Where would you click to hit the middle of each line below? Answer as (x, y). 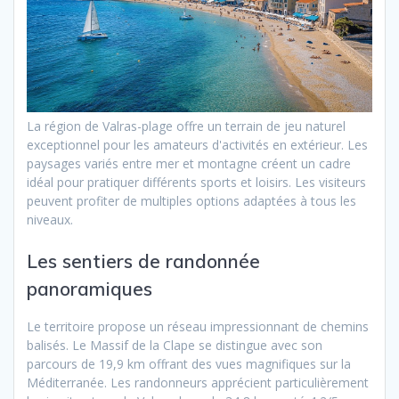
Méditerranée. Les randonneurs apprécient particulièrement (198, 383)
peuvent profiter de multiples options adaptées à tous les (191, 201)
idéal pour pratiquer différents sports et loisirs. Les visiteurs (196, 183)
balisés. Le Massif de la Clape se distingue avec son (175, 346)
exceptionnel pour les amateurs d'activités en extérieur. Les (197, 145)
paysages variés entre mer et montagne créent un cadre (189, 164)
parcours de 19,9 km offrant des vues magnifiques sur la (189, 364)
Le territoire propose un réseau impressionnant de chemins (198, 327)
